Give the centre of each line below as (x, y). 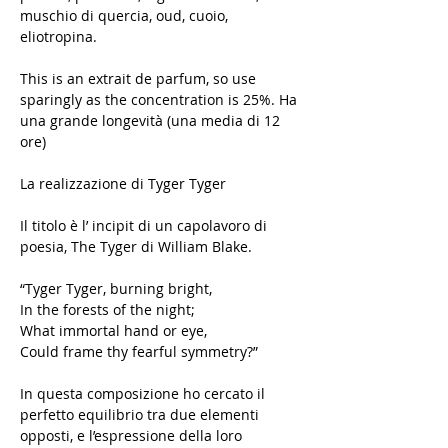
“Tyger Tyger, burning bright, (116, 289)
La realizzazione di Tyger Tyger (123, 184)
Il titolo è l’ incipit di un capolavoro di (143, 226)
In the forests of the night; (107, 310)
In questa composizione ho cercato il (142, 394)
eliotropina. (58, 37)
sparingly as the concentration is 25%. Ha (158, 100)
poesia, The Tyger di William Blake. (136, 247)
